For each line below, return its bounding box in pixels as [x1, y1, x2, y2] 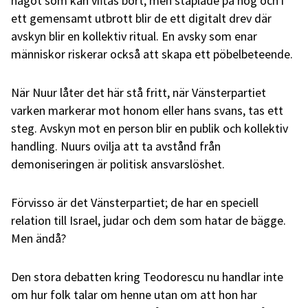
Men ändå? [11, 230, 66, 246]
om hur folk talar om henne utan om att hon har [11, 286, 257, 302]
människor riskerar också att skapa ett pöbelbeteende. [11, 45, 293, 62]
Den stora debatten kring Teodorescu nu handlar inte [11, 268, 283, 285]
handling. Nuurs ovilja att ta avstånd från [11, 137, 221, 154]
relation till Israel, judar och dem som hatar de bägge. [11, 212, 286, 228]
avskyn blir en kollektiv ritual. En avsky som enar [11, 27, 257, 44]
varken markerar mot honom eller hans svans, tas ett [11, 102, 283, 118]
